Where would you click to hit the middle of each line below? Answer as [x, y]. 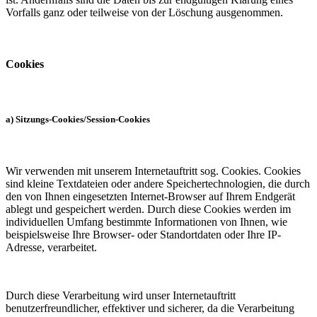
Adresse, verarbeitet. [54, 248]
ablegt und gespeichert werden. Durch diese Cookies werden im [148, 209]
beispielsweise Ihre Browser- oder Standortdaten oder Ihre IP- [143, 235]
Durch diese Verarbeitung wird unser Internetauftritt [121, 296]
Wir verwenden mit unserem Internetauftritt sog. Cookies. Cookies [153, 171]
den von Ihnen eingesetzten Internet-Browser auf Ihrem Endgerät [150, 197]
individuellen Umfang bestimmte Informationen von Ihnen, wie [146, 222]
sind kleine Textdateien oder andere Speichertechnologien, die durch [158, 184]
